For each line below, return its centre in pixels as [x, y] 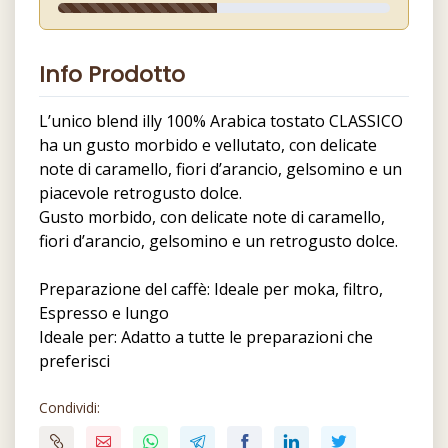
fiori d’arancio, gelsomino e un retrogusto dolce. [218, 241]
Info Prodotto [112, 75]
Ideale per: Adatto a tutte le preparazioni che [206, 337]
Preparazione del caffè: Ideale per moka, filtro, [211, 289]
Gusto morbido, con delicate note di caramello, [212, 217]
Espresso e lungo [104, 313]
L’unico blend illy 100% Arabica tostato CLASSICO [221, 121]
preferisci [74, 361]
